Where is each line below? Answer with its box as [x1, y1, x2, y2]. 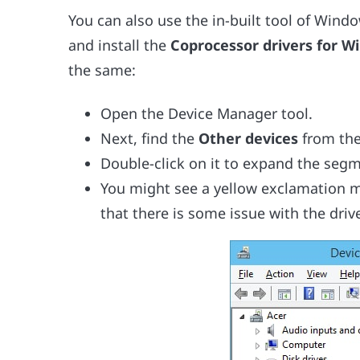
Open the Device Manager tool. [100, 103, 313, 123]
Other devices [198, 128, 299, 148]
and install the [68, 35, 171, 55]
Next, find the [100, 128, 199, 148]
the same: [68, 59, 137, 80]
